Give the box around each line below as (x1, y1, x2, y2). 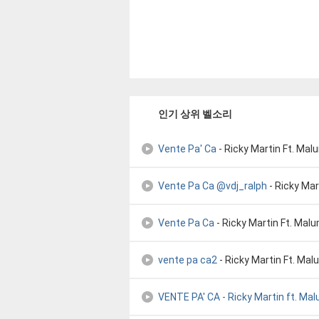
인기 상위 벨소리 (158, 108, 232, 120)
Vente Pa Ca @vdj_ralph (158, 180, 267, 192)
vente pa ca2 (158, 254, 217, 266)
